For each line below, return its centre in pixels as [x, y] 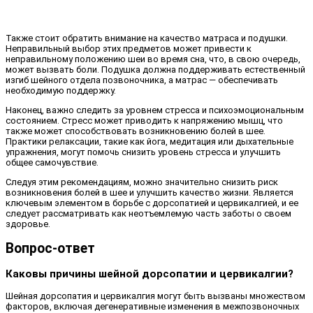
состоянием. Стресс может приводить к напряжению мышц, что [144, 120]
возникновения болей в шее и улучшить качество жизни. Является [150, 192]
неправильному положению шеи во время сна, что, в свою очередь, [153, 59]
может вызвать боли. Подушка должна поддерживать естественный [155, 69]
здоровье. [28, 224]
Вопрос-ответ [50, 248]
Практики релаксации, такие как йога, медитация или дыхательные [150, 141]
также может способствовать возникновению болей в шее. [136, 131]
